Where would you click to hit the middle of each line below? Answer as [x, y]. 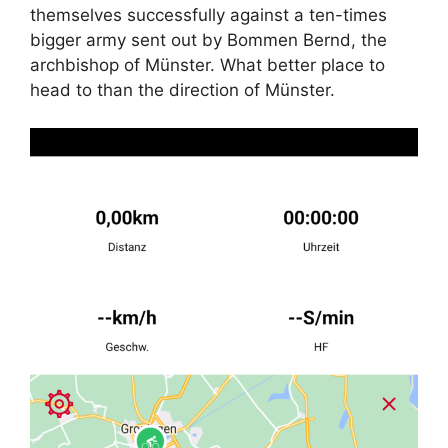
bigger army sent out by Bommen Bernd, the [208, 39]
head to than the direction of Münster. [182, 89]
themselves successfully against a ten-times [208, 14]
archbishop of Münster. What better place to [207, 64]
